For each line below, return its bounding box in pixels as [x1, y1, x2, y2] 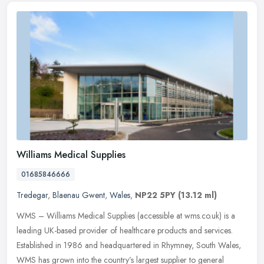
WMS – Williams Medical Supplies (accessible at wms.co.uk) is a [16, 210, 235, 222]
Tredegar [16, 189, 48, 202]
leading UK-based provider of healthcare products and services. [16, 225, 233, 237]
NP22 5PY [135, 189, 176, 202]
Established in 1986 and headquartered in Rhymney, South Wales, [16, 239, 241, 252]
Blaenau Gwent [52, 189, 105, 202]
